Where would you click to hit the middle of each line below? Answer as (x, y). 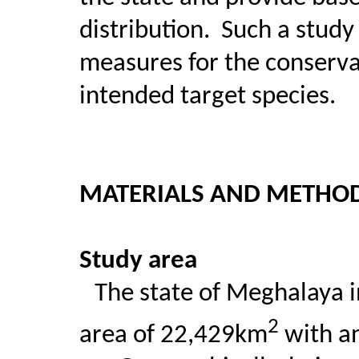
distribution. (144, 31)
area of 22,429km (173, 335)
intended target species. (207, 97)
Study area (138, 261)
